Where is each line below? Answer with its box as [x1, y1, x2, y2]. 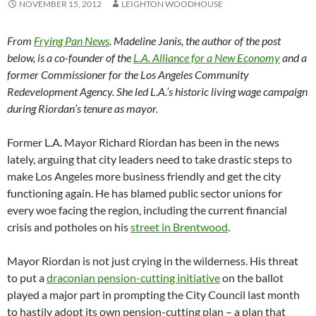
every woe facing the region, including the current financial [7, 203, 287, 217]
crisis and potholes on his [7, 220, 130, 234]
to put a [7, 271, 47, 285]
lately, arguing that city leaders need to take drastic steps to [7, 152, 292, 166]
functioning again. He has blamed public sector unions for [7, 186, 282, 200]
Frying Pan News [34, 34, 109, 48]
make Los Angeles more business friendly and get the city [7, 169, 281, 183]
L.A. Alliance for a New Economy [133, 51, 280, 65]
